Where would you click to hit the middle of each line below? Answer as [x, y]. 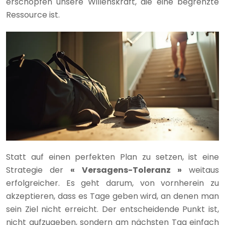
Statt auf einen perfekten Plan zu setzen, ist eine [113, 157]
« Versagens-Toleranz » [126, 170]
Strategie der [38, 170]
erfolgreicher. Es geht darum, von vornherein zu [113, 183]
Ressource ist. [33, 15]
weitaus [200, 170]
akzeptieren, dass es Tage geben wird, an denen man [113, 196]
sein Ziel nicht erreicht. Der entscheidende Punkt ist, [113, 209]
